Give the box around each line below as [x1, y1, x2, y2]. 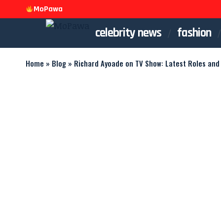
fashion [177, 25, 211, 41]
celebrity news [95, 25, 161, 41]
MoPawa [34, 3, 63, 14]
